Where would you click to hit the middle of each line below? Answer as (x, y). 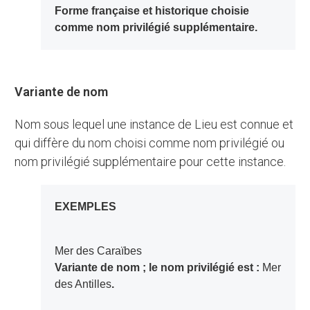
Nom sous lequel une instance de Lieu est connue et (19, 125)
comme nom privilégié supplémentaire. (156, 28)
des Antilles (83, 284)
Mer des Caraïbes (102, 251)
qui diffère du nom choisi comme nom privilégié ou (150, 143)
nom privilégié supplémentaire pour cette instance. (151, 162)
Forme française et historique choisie (152, 11)
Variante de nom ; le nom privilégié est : (158, 268)
